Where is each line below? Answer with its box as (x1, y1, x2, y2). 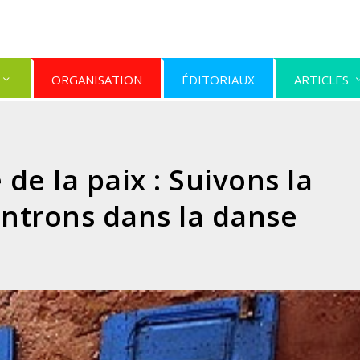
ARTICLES (294, 72, 350, 88)
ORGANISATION (51, 72, 143, 88)
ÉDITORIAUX (182, 72, 256, 88)
